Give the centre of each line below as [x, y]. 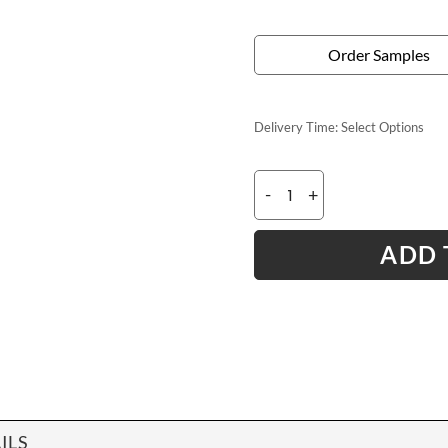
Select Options [382, 126]
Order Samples [379, 54]
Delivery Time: [296, 126]
